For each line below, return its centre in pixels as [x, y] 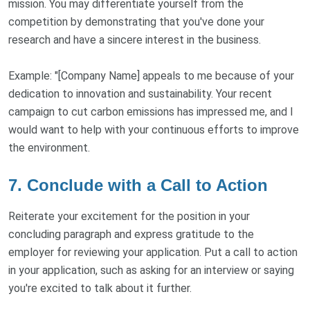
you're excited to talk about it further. [100, 288]
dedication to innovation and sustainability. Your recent [140, 93]
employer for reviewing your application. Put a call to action [153, 252]
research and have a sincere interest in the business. [135, 39]
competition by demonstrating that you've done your [136, 21]
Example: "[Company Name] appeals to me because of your [151, 75]
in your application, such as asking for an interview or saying [151, 270]
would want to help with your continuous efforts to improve [154, 129]
